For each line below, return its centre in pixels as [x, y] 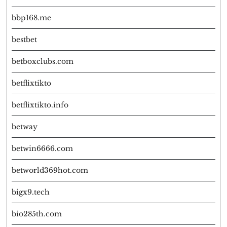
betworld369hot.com [50, 171]
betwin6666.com [42, 149]
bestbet [24, 40]
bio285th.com [37, 214]
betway [25, 127]
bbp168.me [31, 18]
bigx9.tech [31, 192]
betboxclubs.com [43, 62]
